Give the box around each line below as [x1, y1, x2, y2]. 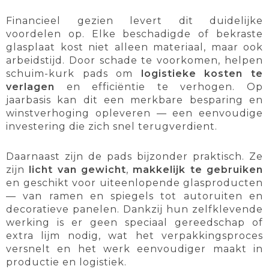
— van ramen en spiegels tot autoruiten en [6, 190, 263, 202]
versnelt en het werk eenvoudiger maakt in [6, 243, 263, 255]
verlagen [6, 81, 55, 93]
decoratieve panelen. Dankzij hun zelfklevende [6, 204, 263, 216]
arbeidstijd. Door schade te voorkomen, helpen [6, 55, 263, 67]
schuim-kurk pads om [6, 68, 141, 80]
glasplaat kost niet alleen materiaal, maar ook [6, 41, 263, 53]
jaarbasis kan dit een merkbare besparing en [6, 94, 263, 106]
